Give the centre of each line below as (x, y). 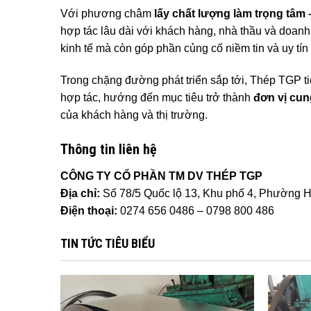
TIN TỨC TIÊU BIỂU (108, 243)
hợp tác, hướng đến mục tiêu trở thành (157, 98)
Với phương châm (107, 14)
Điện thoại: (89, 210)
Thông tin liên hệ (109, 149)
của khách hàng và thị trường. (134, 115)
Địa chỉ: (80, 193)
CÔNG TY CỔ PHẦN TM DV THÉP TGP (161, 176)
